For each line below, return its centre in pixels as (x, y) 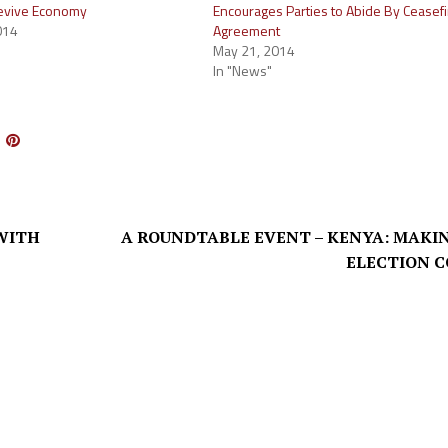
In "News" (243, 70)
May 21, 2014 (254, 50)
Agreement (247, 30)
